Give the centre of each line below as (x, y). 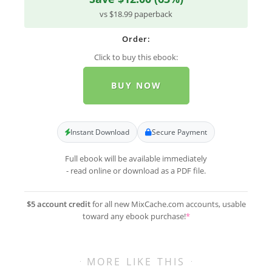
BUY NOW (136, 86)
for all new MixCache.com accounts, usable (168, 204)
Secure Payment (179, 132)
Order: (136, 39)
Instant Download (100, 132)
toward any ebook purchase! (134, 216)
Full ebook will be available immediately (136, 159)
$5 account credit (58, 204)
